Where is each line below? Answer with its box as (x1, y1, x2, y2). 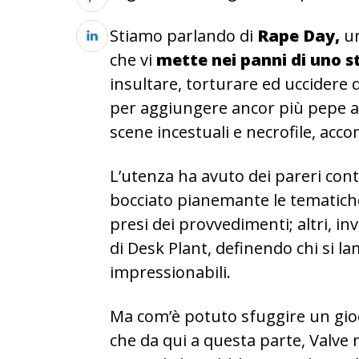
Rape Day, (257, 25, 340, 46)
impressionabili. (110, 261, 231, 283)
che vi (110, 49, 152, 71)
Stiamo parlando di (110, 25, 257, 46)
